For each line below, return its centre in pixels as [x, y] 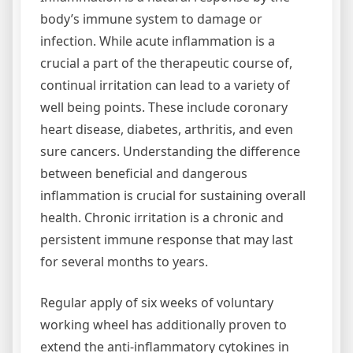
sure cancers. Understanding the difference [170, 151]
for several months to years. [124, 261]
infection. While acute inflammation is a [158, 41]
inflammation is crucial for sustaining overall [173, 195]
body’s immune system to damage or [151, 19]
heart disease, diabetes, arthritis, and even [167, 129]
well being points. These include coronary [164, 107]
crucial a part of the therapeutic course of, [166, 63]
